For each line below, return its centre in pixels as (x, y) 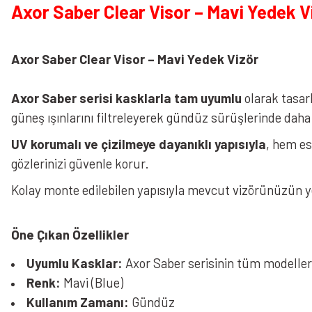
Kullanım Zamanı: (78, 302)
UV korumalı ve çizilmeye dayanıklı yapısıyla (139, 144)
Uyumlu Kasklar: (75, 263)
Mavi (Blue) (92, 282)
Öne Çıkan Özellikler (70, 234)
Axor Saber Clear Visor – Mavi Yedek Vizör (135, 59)
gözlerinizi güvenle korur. (80, 163)
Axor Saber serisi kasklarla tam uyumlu (126, 98)
